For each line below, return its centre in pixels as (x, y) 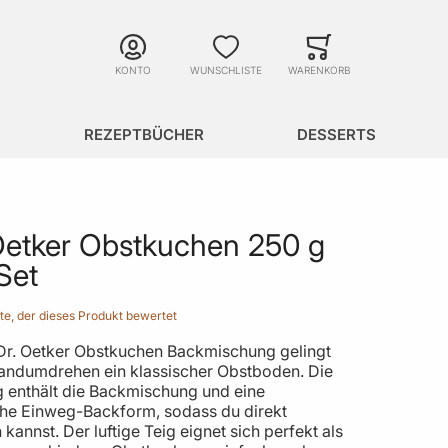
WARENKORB (319, 69)
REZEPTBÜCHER (144, 134)
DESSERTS (336, 134)
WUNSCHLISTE (226, 69)
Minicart (384, 61)
